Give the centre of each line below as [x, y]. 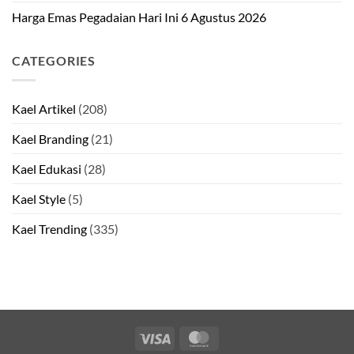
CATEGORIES [54, 61]
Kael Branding [50, 139]
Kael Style [39, 199]
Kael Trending [49, 229]
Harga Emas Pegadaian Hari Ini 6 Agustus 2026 [139, 17]
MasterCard [244, 337]
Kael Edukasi [47, 169]
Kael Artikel [44, 109]
